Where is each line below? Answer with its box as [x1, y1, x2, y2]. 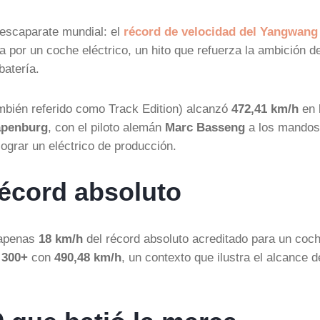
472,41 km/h [231, 102, 299, 115]
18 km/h [39, 232, 83, 245]
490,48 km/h [54, 251, 121, 264]
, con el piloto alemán [48, 121, 165, 134]
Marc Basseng [165, 121, 245, 134]
